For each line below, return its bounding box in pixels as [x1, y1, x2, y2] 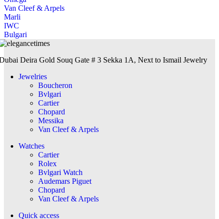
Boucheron [38, 81, 72, 89]
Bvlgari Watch [38, 168, 83, 176]
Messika [38, 116, 64, 125]
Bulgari [4, 30, 27, 39]
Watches [19, 141, 44, 150]
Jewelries [19, 72, 47, 81]
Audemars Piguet [38, 176, 91, 185]
